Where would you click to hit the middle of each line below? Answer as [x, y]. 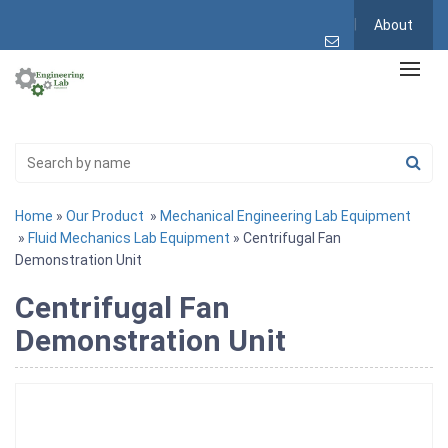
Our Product [105, 215]
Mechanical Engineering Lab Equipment [285, 215]
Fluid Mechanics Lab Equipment [129, 237]
